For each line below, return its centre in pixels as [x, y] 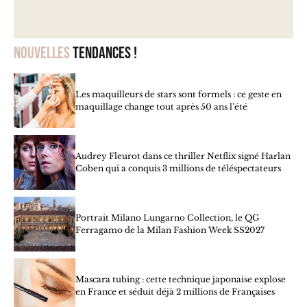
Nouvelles [42, 53]
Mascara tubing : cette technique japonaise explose [181, 280]
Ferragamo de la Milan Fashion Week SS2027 [170, 230]
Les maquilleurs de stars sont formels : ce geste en [179, 95]
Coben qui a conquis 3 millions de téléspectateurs [178, 169]
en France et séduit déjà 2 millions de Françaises [175, 292]
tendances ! [103, 53]
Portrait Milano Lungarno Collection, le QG [167, 218]
